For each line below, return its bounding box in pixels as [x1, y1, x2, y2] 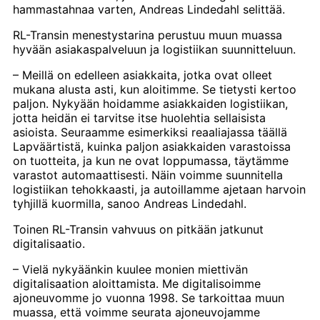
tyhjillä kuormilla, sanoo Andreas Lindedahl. [13, 196, 246, 211]
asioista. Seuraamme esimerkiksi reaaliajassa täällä [13, 124, 287, 139]
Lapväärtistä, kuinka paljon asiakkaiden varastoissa [13, 139, 291, 154]
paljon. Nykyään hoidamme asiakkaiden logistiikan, [13, 96, 288, 111]
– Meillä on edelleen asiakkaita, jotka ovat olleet [13, 67, 272, 82]
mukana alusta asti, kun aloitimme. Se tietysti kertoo [13, 81, 296, 96]
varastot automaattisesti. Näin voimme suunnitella [13, 167, 283, 182]
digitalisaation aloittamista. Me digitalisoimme [13, 276, 261, 291]
